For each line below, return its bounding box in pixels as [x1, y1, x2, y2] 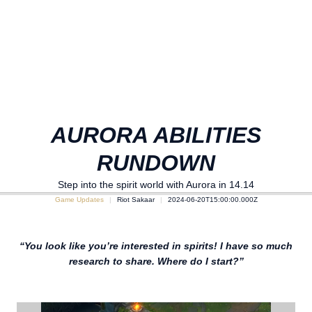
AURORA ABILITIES [51, 123, 261, 148]
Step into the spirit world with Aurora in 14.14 [58, 179, 254, 190]
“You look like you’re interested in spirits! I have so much [19, 240, 292, 251]
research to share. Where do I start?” [68, 256, 244, 267]
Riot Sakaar [116, 196, 155, 203]
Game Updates [54, 196, 104, 203]
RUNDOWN [97, 150, 215, 175]
